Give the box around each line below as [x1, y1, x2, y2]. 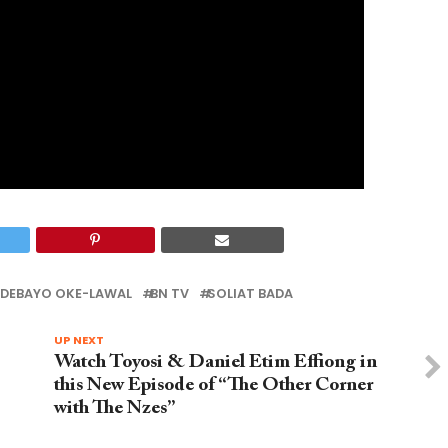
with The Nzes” [53, 399, 175, 419]
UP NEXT [53, 332, 104, 349]
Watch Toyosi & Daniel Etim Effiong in [53, 353, 377, 373]
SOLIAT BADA [207, 285, 293, 303]
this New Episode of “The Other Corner [53, 376, 373, 396]
